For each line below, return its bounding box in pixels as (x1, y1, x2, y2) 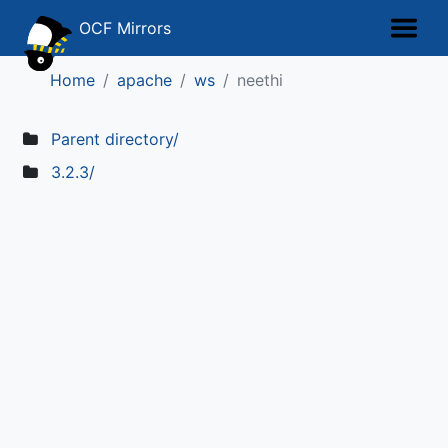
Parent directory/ (50, 129, 179, 149)
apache (117, 70, 172, 90)
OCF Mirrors (74, 18, 171, 38)
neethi (237, 70, 283, 90)
